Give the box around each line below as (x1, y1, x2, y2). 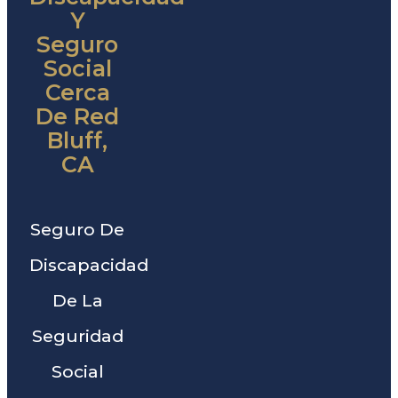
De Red (36, 102, 120, 130)
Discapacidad (29, 254, 148, 276)
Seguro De (30, 219, 125, 241)
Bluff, (47, 126, 108, 154)
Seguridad (31, 325, 123, 347)
